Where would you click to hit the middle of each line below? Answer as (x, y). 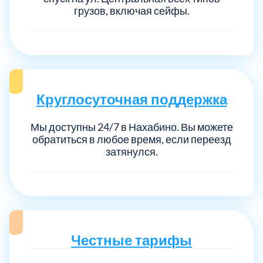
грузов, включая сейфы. (131, 10)
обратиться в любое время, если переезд (131, 139)
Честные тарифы (131, 240)
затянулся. (131, 151)
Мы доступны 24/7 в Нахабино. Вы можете (131, 127)
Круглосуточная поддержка (131, 99)
